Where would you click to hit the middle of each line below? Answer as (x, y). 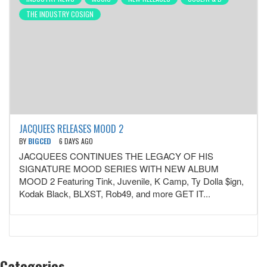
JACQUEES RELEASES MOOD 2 (71, 129)
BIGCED (41, 141)
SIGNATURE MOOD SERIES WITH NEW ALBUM (119, 169)
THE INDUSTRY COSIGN (60, 14)
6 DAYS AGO (76, 141)
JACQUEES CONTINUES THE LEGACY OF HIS (116, 156)
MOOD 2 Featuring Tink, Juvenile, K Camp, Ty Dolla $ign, (131, 181)
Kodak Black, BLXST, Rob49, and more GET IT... (115, 194)
